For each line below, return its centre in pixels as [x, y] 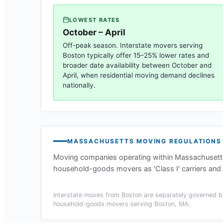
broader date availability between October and [137, 65]
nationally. [79, 85]
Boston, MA [171, 204]
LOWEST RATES [95, 20]
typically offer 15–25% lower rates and [147, 55]
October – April [94, 32]
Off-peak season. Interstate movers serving [133, 45]
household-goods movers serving [104, 204]
